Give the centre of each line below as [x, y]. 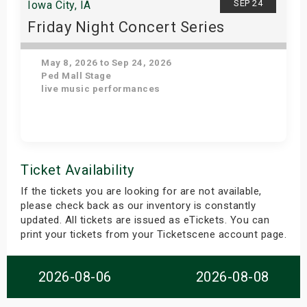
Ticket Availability [77, 170]
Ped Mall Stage [75, 76]
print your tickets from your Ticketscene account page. [153, 234]
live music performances [99, 89]
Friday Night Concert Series [126, 27]
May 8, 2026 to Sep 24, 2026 [105, 63]
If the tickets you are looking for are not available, [141, 191]
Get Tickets [148, 156]
